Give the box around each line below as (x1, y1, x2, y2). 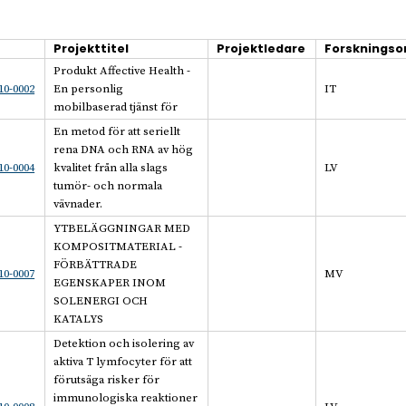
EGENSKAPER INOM (53, 275, 167, 290)
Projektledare (217, 40, 306, 56)
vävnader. (53, 196, 103, 211)
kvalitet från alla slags (53, 159, 169, 175)
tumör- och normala (53, 178, 163, 193)
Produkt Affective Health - (53, 63, 191, 78)
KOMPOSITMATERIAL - (53, 238, 183, 254)
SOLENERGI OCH (53, 293, 149, 308)
